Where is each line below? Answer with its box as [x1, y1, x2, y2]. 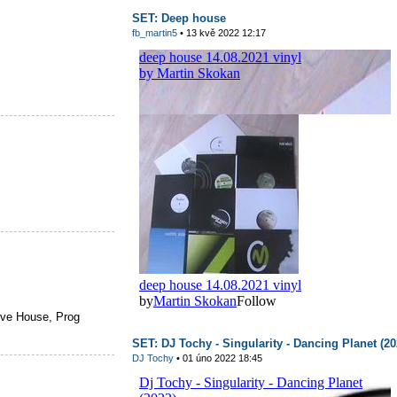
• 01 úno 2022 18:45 [174, 353, 262, 363]
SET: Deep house [132, 12, 226, 25]
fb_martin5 [132, 27, 177, 38]
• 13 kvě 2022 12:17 [177, 27, 266, 38]
